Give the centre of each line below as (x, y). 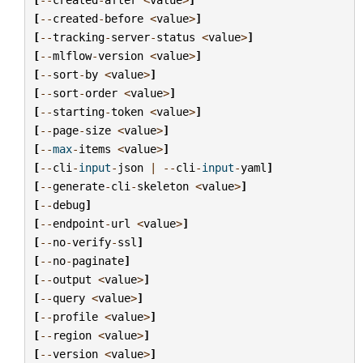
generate (78, 186)
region (72, 335)
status (175, 37)
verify (91, 242)
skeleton (162, 186)
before (124, 18)
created (75, 18)
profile (75, 316)
